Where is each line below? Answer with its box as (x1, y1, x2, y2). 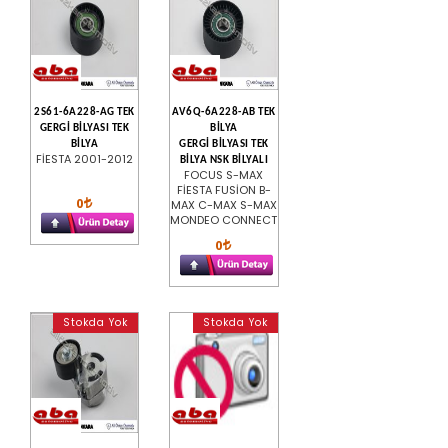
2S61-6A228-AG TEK (34, 106, 135, 118)
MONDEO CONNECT (170, 211, 278, 228)
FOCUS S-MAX (184, 166, 264, 183)
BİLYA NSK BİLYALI (179, 154, 269, 166)
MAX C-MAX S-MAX (170, 196, 277, 213)
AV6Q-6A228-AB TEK (172, 106, 276, 118)
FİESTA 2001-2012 (36, 150, 134, 167)
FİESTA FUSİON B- (176, 181, 271, 198)
